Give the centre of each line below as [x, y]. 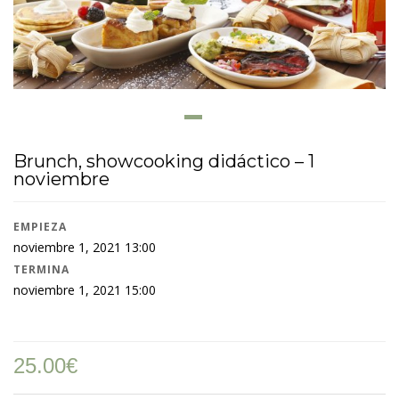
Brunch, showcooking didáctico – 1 [164, 161]
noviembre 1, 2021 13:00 [85, 247]
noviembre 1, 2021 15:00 [85, 289]
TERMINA [41, 269]
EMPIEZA [40, 226]
